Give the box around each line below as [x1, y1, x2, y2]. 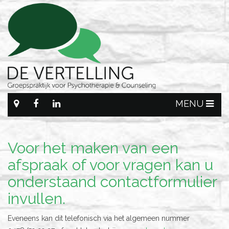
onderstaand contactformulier [8, 173, 217, 191]
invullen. [8, 190, 65, 208]
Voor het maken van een [8, 139, 178, 157]
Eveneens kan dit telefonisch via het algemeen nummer [8, 214, 190, 223]
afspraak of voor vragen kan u [8, 156, 213, 174]
